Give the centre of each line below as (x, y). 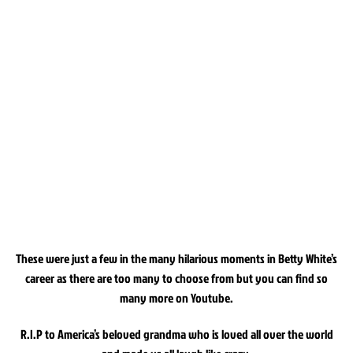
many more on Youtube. (176, 297)
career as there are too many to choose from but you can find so (176, 278)
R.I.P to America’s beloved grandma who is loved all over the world (176, 334)
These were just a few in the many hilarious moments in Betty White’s (176, 258)
